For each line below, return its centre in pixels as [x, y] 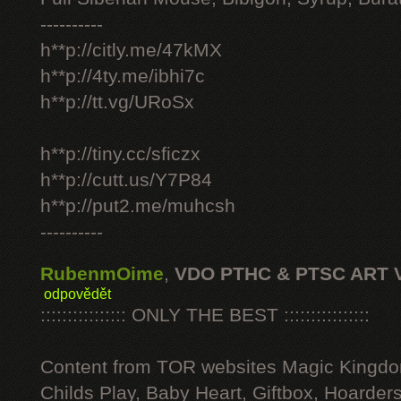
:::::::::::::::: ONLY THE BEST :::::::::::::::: [205, 315]
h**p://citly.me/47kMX [131, 50]
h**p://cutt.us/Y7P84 [126, 180]
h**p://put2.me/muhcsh [138, 206]
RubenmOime [102, 274]
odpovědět [77, 294]
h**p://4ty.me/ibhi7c [123, 76]
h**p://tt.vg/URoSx [117, 102]
